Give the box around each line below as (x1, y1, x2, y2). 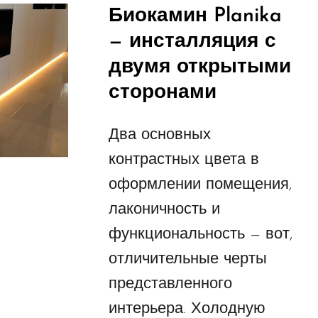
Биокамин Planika (108, 6, 282, 27)
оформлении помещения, (108, 177, 292, 194)
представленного (108, 276, 232, 293)
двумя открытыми (108, 57, 291, 78)
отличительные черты (108, 251, 267, 268)
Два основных (108, 127, 211, 144)
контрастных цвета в (108, 152, 259, 169)
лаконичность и (108, 202, 220, 219)
